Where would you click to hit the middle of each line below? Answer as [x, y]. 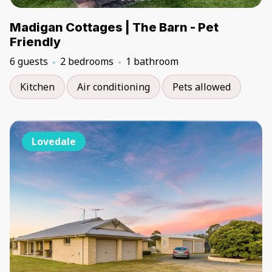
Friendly [35, 42]
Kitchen [37, 87]
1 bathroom [152, 61]
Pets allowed [202, 87]
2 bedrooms [87, 61]
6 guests [29, 61]
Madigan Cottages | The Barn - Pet [114, 27]
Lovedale [54, 141]
